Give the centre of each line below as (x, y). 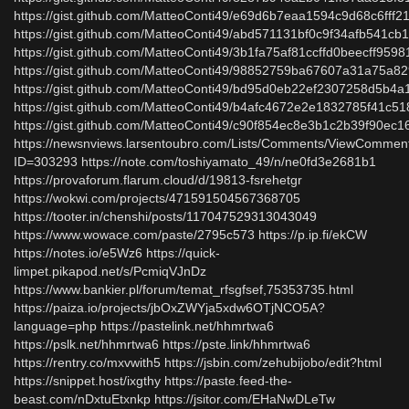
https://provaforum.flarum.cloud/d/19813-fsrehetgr (158, 180)
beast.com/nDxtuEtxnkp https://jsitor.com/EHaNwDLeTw (174, 399)
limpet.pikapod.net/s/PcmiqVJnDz (110, 271)
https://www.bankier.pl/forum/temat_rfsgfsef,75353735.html (184, 289)
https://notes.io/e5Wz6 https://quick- (117, 253)
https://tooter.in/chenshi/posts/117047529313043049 (165, 216)
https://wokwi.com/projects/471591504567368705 (157, 198)
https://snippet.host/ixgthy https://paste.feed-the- (153, 381)
